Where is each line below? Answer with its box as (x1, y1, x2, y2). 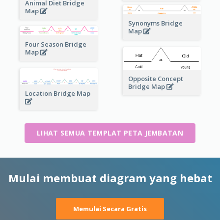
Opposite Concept (128, 74, 183, 83)
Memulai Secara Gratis (73, 204, 147, 214)
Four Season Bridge (25, 39, 86, 49)
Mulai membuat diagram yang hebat (8, 170, 212, 186)
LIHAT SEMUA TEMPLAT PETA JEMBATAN (37, 128, 183, 138)
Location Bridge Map (25, 88, 92, 98)
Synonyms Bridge (128, 19, 183, 28)
